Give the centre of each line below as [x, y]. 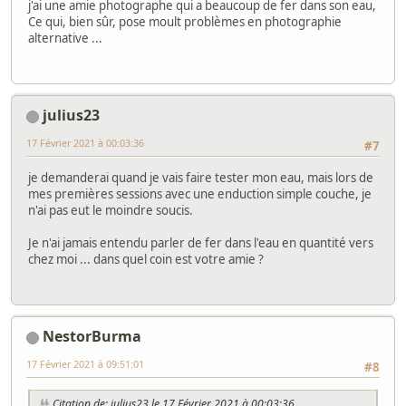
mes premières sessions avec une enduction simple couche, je [200, 193]
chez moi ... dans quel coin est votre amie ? [146, 259]
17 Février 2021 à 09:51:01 [85, 364]
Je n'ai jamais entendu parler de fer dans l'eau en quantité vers [201, 242]
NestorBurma [92, 337]
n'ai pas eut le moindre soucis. [111, 210]
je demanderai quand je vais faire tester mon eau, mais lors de [201, 177]
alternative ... [65, 39]
